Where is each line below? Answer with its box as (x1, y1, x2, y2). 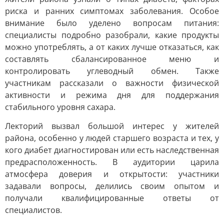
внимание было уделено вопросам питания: (5, 17, 219, 28)
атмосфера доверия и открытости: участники (5, 168, 219, 179)
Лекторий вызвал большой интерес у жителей (5, 120, 219, 131)
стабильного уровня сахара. (5, 101, 115, 112)
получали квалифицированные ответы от (5, 192, 219, 203)
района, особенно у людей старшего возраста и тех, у (5, 132, 219, 143)
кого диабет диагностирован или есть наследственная (5, 144, 219, 155)
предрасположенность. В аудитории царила (5, 156, 219, 167)
